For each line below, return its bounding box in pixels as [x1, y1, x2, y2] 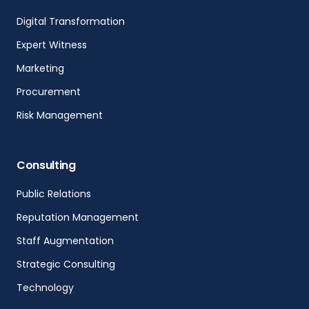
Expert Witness [16, 37, 87, 52]
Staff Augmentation [16, 233, 114, 248]
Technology [16, 280, 74, 295]
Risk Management [16, 108, 103, 122]
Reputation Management [16, 210, 139, 224]
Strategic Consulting [16, 257, 115, 271]
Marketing [16, 61, 64, 75]
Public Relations [16, 186, 91, 201]
